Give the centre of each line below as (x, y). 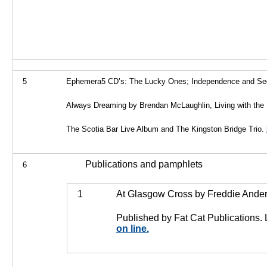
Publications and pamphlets (135, 164)
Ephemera (84, 81)
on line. (132, 229)
